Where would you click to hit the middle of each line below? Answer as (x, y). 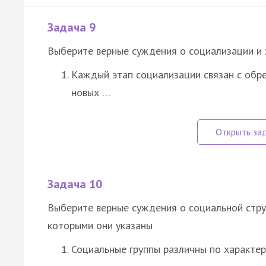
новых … (91, 93)
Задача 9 (72, 28)
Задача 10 (75, 184)
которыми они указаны (100, 226)
